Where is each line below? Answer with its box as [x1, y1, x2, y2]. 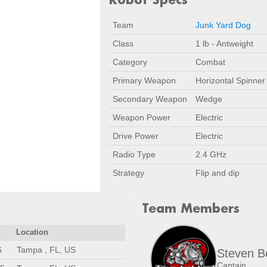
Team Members [142, 200, 240, 216]
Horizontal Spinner [195, 76, 265, 85]
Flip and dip [195, 168, 240, 178]
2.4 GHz [195, 150, 226, 159]
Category [113, 57, 147, 67]
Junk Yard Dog [195, 20, 251, 30]
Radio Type [113, 150, 156, 159]
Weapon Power [113, 113, 170, 122]
